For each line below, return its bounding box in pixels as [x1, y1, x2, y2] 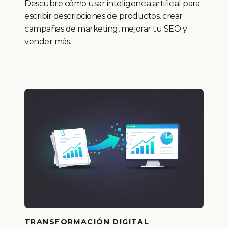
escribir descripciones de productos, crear [24, 11, 183, 21]
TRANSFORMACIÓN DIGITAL [24, 217, 150, 226]
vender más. [24, 37, 71, 47]
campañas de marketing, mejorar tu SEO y [24, 24, 187, 34]
